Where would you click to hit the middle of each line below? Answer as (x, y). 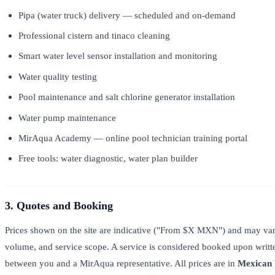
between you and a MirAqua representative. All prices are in (121, 263)
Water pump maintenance (68, 117)
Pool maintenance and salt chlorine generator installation (127, 97)
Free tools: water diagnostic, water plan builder (108, 158)
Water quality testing (58, 76)
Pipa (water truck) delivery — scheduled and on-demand (127, 15)
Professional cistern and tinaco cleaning (95, 36)
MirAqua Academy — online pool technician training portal (133, 138)
